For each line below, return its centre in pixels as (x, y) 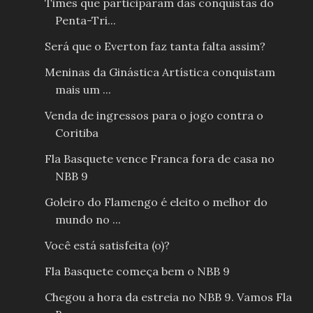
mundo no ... (88, 219)
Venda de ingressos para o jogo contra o (154, 115)
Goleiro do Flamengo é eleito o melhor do (156, 202)
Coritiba (77, 132)
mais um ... (83, 89)
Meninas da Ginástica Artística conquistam (160, 72)
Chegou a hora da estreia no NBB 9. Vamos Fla (168, 297)
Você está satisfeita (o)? (107, 245)
